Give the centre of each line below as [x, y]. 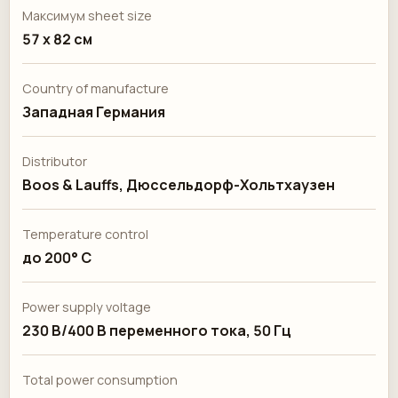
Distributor [55, 161]
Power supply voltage [87, 307]
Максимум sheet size [87, 16]
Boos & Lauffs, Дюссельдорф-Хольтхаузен [179, 185]
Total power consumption [100, 380]
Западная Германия [94, 112]
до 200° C [57, 258]
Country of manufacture [96, 88]
